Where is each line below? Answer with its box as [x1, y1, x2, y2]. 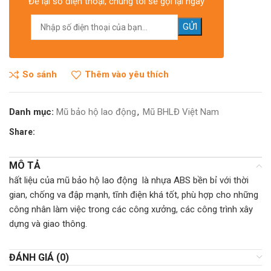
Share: [9, 126, 35, 137]
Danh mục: [9, 106, 54, 117]
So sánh [22, 69, 57, 80]
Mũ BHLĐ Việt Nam [143, 106, 219, 117]
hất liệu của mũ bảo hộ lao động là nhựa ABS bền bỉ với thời [9, 174, 249, 186]
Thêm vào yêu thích [84, 69, 169, 80]
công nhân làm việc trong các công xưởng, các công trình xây [9, 203, 253, 215]
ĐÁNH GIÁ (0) [9, 251, 69, 263]
